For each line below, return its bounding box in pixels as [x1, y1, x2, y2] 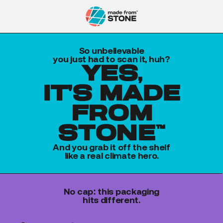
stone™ [58, 119, 165, 146]
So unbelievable [79, 45, 144, 56]
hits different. [83, 194, 140, 205]
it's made [42, 80, 181, 106]
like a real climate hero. [64, 150, 159, 161]
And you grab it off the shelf [53, 141, 170, 152]
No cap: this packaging [63, 186, 160, 197]
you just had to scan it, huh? [53, 53, 170, 64]
